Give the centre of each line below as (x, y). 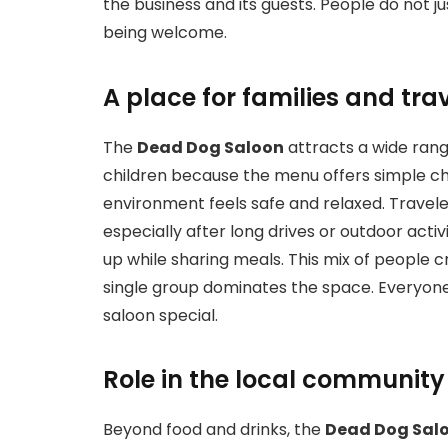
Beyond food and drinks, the (214, 430)
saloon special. (160, 315)
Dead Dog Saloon (210, 147)
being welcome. (165, 33)
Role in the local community (274, 380)
